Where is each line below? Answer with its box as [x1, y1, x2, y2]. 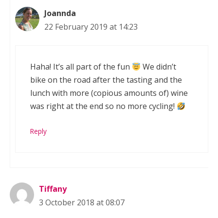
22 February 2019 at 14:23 [44, 21, 138, 33]
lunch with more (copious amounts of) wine [30, 88, 188, 99]
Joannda [44, 8, 76, 19]
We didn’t [141, 61, 177, 73]
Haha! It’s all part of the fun [30, 61, 132, 73]
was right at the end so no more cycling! [30, 101, 177, 112]
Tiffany [39, 183, 67, 195]
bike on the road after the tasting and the [30, 74, 182, 86]
